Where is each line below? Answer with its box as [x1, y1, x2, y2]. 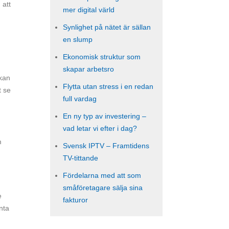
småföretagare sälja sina [63, 184, 143, 192]
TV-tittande [63, 154, 98, 162]
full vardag [63, 95, 97, 103]
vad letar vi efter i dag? [63, 124, 137, 132]
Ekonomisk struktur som [63, 53, 141, 61]
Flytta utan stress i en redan [63, 82, 153, 90]
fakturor [63, 196, 88, 204]
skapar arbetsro [63, 65, 114, 73]
